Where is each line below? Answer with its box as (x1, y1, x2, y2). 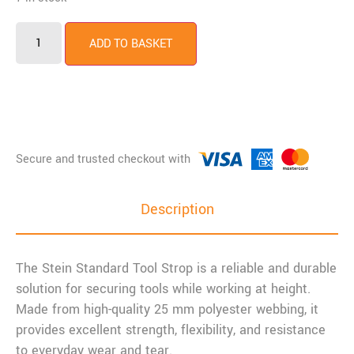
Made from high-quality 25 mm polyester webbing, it (16, 300, 318, 319)
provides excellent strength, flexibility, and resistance (16, 321, 326, 340)
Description (140, 199, 214, 220)
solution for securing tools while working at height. (16, 280, 311, 299)
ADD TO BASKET (89, 36, 173, 53)
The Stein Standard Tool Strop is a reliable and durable (16, 259, 337, 278)
